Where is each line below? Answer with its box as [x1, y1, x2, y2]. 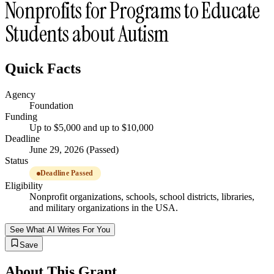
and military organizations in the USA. [29, 202, 178, 213]
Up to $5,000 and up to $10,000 [29, 122, 154, 133]
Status [5, 155, 28, 166]
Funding [5, 111, 37, 122]
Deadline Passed [40, 169, 94, 178]
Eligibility [5, 180, 43, 191]
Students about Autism [5, 20, 169, 49]
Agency [5, 89, 35, 100]
